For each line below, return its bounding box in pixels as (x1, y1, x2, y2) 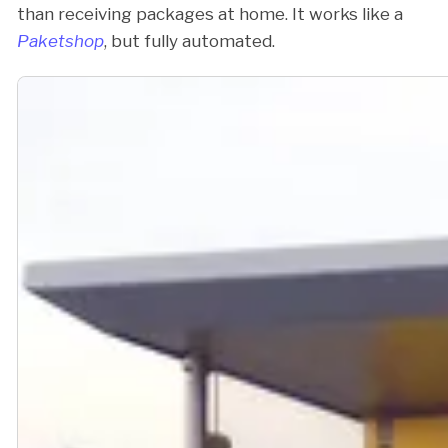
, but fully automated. (104, 30, 275, 51)
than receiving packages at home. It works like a (17, 3, 403, 24)
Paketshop (17, 30, 104, 51)
